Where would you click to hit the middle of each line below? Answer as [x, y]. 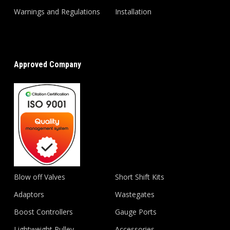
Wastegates [135, 195]
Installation [133, 12]
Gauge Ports [136, 212]
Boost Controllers [43, 212]
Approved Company [47, 65]
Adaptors [29, 195]
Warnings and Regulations [57, 12]
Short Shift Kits [140, 177]
